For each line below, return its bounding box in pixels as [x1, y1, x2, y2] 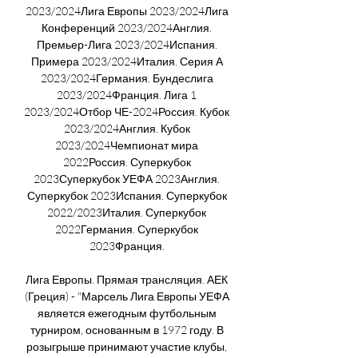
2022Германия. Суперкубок [55, 221, 198, 236]
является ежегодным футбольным [37, 305, 217, 320]
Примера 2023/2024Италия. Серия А [30, 54, 223, 68]
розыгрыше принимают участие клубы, [26, 339, 227, 353]
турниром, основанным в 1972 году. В [30, 322, 224, 336]
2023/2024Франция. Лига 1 [57, 87, 197, 101]
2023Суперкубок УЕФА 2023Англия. [34, 171, 220, 185]
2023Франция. [89, 238, 167, 253]
